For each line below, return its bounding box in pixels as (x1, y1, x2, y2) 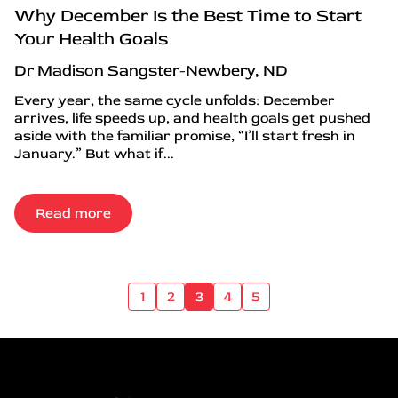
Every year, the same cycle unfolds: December (14, 91, 335, 109)
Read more (36, 203, 111, 222)
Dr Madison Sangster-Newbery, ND (14, 60, 288, 81)
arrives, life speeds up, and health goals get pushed (14, 108, 370, 127)
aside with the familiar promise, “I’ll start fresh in (14, 126, 355, 145)
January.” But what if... (14, 144, 174, 163)
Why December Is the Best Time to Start (14, 4, 362, 27)
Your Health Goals (14, 27, 168, 50)
